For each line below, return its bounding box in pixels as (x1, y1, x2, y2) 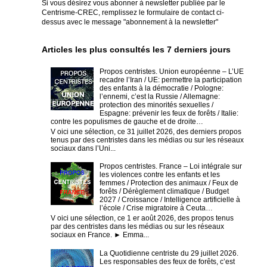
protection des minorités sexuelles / (99, 101, 213, 110)
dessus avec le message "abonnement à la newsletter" (42, 17, 218, 26)
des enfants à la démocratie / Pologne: (99, 84, 223, 93)
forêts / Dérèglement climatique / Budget (99, 187, 229, 196)
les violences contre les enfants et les (99, 170, 220, 179)
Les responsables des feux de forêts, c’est (99, 257, 235, 266)
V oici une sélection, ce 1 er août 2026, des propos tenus (51, 213, 234, 222)
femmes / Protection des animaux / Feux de (99, 179, 238, 188)
